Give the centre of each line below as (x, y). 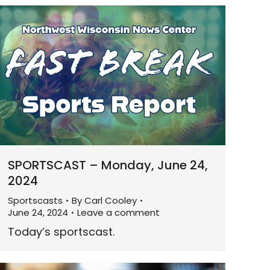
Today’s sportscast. (61, 231)
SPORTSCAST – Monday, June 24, (108, 165)
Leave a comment (118, 212)
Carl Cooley (111, 200)
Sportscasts (35, 200)
